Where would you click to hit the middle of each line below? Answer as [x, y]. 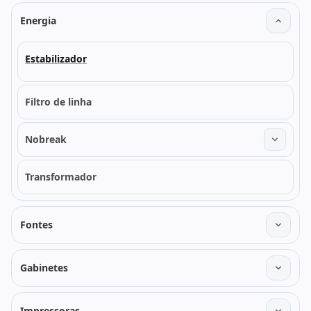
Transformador [61, 177]
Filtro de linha [58, 102]
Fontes [36, 225]
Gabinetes [44, 268]
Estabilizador [56, 59]
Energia [38, 20]
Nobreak [46, 139]
